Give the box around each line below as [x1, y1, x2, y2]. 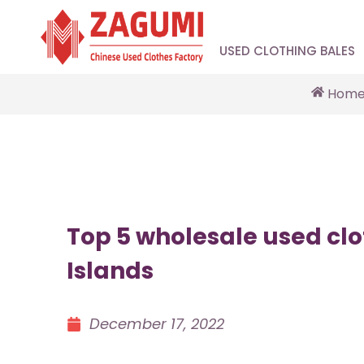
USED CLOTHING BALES [219, 41, 356, 59]
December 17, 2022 [89, 314, 224, 334]
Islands [67, 255, 154, 287]
